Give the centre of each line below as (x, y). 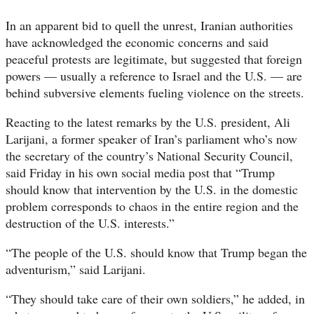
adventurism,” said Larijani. (76, 269)
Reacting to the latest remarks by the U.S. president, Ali (148, 122)
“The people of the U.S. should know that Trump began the (156, 252)
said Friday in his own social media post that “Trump (140, 172)
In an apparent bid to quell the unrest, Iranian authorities (149, 25)
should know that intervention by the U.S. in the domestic (152, 189)
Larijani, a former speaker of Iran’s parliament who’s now (151, 138)
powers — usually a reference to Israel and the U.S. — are (154, 75)
